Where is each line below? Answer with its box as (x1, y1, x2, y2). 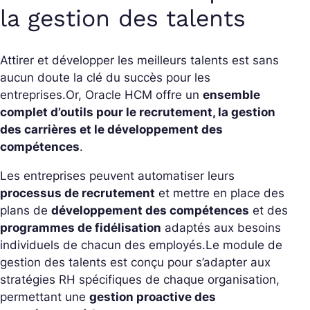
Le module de (206, 238, 282, 253)
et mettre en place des (155, 186, 284, 201)
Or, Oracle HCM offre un (66, 88, 203, 102)
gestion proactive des (89, 290, 216, 304)
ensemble (203, 88, 260, 102)
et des (249, 203, 288, 218)
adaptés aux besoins (161, 221, 281, 235)
